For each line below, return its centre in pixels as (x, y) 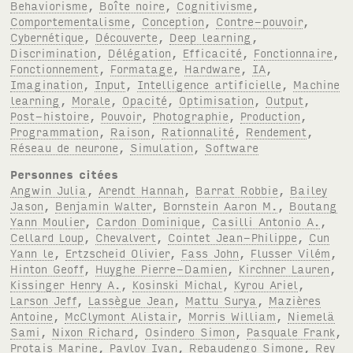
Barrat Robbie (237, 189)
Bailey (309, 189)
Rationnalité (198, 131)
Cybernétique (47, 36)
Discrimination (54, 52)
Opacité (145, 99)
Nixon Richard (93, 331)
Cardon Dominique (149, 221)
